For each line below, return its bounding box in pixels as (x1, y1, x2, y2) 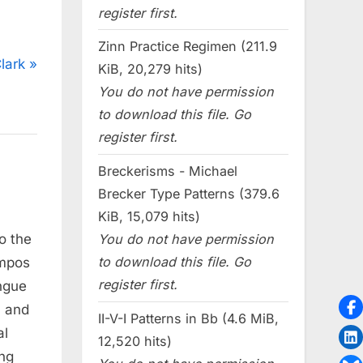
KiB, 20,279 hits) (98, 61, 203, 78)
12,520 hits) (98, 333, 172, 350)
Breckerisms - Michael (98, 163, 237, 180)
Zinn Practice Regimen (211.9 (98, 38, 277, 55)
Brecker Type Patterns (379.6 (98, 186, 280, 203)
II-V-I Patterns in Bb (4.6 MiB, (98, 310, 279, 327)
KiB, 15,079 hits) (98, 208, 200, 225)
